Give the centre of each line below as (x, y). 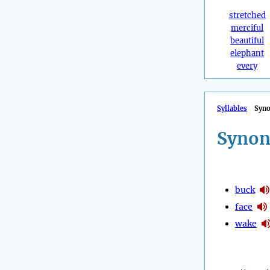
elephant (247, 54)
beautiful (247, 41)
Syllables (232, 109)
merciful (247, 28)
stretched (247, 16)
